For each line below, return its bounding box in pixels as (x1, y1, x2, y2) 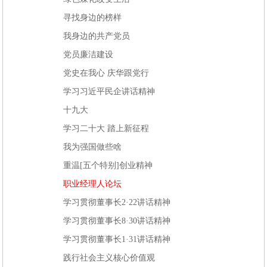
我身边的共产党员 (63, 31, 131, 41)
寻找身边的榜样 (63, 13, 122, 22)
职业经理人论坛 (63, 179, 122, 188)
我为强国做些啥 (63, 142, 122, 151)
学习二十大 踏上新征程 (63, 123, 150, 133)
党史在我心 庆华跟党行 (63, 68, 150, 77)
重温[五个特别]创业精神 (63, 160, 153, 170)
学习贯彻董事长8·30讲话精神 (63, 216, 171, 225)
